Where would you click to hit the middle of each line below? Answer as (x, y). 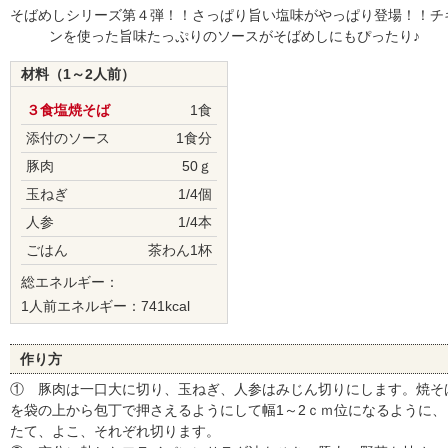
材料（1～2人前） (78, 74)
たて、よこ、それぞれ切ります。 (115, 431)
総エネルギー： (70, 282)
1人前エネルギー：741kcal (105, 306)
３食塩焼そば (68, 110)
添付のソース (68, 138)
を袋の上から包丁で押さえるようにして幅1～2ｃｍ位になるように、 (228, 410)
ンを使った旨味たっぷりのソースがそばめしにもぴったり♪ (234, 36)
